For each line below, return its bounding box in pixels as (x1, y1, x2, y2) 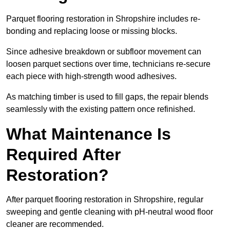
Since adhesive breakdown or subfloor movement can (6, 47, 201, 56)
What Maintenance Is (6, 125, 171, 144)
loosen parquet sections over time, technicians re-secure (6, 60, 210, 69)
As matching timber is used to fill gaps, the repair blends (6, 92, 208, 102)
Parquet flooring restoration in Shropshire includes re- (6, 14, 200, 24)
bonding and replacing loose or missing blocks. (6, 27, 179, 36)
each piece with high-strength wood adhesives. (6, 72, 179, 81)
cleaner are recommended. (6, 220, 106, 229)
